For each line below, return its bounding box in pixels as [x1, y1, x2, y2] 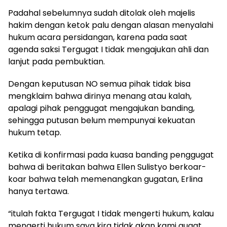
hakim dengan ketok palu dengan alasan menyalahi [8, 19, 213, 31]
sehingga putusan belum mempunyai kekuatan [8, 115, 195, 126]
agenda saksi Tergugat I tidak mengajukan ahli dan [8, 44, 209, 55]
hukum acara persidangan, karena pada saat [8, 31, 187, 43]
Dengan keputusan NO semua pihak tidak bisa [8, 78, 191, 90]
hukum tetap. [8, 127, 61, 138]
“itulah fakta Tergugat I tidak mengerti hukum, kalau [8, 208, 214, 219]
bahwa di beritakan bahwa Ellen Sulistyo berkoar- [8, 161, 206, 173]
